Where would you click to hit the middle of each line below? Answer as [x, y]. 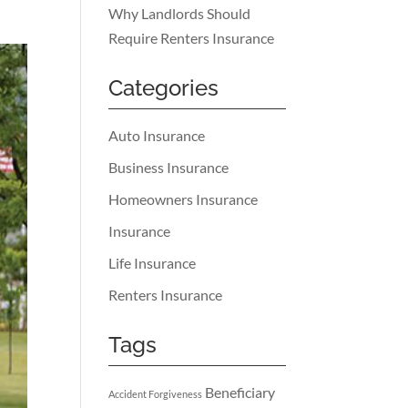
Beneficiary [240, 392]
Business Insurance [169, 167]
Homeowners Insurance [184, 199]
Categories [164, 87]
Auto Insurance [157, 135]
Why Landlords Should [180, 13]
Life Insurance [153, 262]
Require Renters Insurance [192, 37]
